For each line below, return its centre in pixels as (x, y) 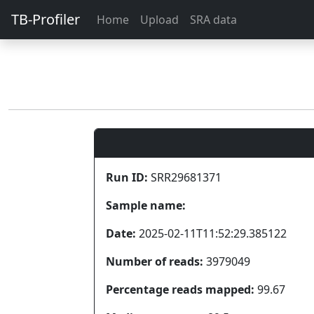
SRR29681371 (185, 177)
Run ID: (127, 177)
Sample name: (146, 205)
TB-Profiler (46, 19)
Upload (159, 20)
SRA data (213, 20)
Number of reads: (155, 261)
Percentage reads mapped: (180, 289)
